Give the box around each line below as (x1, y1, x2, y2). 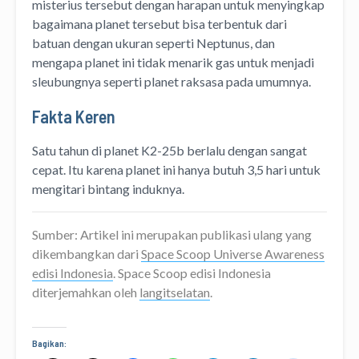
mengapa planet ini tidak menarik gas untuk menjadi (32, 54, 314, 70)
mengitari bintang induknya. (32, 180, 184, 196)
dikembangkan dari (32, 245, 141, 261)
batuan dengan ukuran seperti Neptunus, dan (32, 34, 275, 50)
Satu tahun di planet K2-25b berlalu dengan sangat (32, 142, 307, 158)
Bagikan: (32, 337, 67, 349)
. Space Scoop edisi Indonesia (113, 264, 271, 280)
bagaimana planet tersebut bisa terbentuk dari (32, 15, 287, 31)
